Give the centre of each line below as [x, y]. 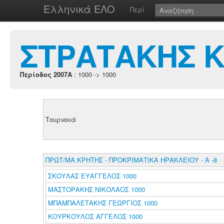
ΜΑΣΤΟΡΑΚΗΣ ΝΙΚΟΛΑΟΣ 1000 [96, 189]
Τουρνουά [60, 119]
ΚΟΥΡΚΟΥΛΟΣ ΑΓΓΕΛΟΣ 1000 [95, 216]
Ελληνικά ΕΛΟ [79, 9]
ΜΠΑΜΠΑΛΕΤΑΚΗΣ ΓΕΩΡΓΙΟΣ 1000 [102, 203]
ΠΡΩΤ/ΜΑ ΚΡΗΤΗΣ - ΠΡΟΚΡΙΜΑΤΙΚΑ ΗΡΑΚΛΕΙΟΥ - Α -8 [131, 160]
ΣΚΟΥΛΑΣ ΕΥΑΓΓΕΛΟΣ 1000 [92, 176]
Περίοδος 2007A [46, 74]
